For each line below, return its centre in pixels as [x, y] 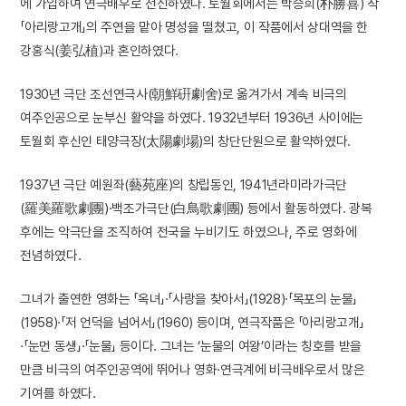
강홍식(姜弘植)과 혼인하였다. [99, 51]
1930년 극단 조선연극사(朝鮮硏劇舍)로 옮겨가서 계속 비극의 [184, 94]
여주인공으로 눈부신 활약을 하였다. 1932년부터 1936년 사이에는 [192, 118]
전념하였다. [51, 256]
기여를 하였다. [58, 393]
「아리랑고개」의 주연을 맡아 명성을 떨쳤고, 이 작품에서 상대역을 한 [194, 27]
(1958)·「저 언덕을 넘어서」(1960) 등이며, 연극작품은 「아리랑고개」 [192, 323]
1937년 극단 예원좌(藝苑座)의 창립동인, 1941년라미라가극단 [184, 185]
